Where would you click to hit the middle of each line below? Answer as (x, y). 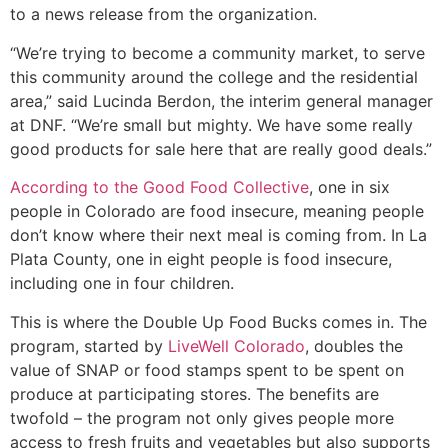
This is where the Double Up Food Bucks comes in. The (218, 322)
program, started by (89, 346)
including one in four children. (122, 283)
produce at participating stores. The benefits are (194, 394)
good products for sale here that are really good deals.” (221, 148)
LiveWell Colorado (236, 346)
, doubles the (354, 346)
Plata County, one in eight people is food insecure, (201, 259)
